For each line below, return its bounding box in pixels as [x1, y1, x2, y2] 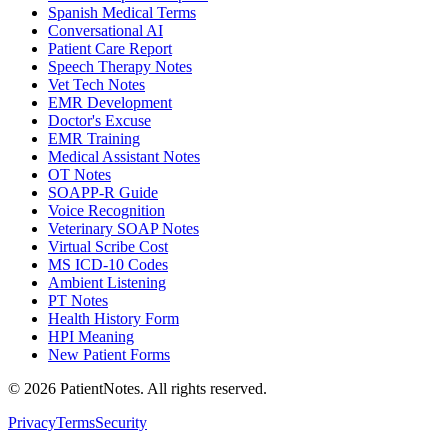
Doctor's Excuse [48, 112, 151, 130]
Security [95, 414, 147, 432]
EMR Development [48, 94, 172, 112]
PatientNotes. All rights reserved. [56, 380, 267, 398]
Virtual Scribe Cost [48, 238, 168, 256]
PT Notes [48, 292, 108, 310]
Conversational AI [48, 22, 163, 40]
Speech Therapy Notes [48, 58, 192, 76]
